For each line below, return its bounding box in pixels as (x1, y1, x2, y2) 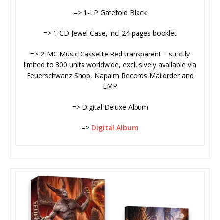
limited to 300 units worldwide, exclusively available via (24, 60, 196, 70)
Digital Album (91, 123, 138, 133)
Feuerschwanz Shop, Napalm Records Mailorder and (27, 71, 193, 81)
